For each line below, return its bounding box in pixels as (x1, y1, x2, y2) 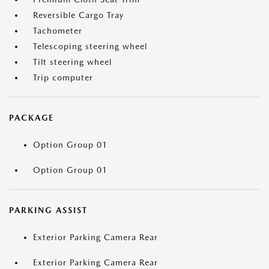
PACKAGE (9, 113, 54, 123)
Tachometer (33, 26, 82, 36)
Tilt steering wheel (33, 57, 112, 67)
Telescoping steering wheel (33, 41, 147, 52)
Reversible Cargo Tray (33, 10, 124, 20)
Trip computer (33, 73, 93, 83)
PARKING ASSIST (9, 205, 88, 216)
